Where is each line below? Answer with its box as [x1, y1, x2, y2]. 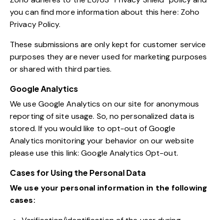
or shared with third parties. [10, 64, 111, 75]
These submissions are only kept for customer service [10, 39, 206, 50]
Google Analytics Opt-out [81, 148, 177, 159]
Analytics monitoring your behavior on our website [10, 136, 194, 146]
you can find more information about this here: [10, 7, 181, 18]
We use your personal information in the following [10, 183, 207, 193]
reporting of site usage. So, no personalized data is [10, 111, 195, 122]
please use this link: [10, 148, 82, 159]
